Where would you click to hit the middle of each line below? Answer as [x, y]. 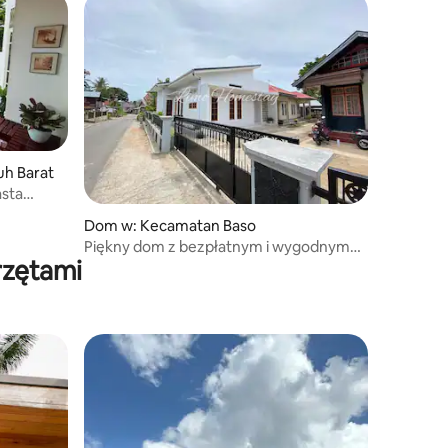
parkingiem [123, 265]
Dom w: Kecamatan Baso [170, 225]
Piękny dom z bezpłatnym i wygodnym [217, 246]
